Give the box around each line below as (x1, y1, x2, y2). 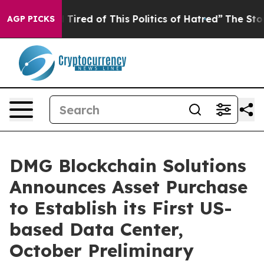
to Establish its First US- (9, 197, 232, 219)
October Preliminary (9, 239, 194, 262)
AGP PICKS (7, 14, 55, 24)
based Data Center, (9, 218, 183, 240)
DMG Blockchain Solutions (9, 154, 246, 177)
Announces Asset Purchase (9, 176, 247, 198)
